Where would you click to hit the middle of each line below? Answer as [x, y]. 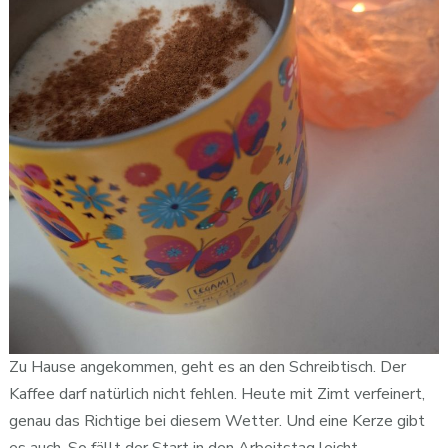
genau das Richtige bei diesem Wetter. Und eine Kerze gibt [216, 421]
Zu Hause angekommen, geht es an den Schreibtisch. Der [207, 367]
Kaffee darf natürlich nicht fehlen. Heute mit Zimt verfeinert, [216, 394]
